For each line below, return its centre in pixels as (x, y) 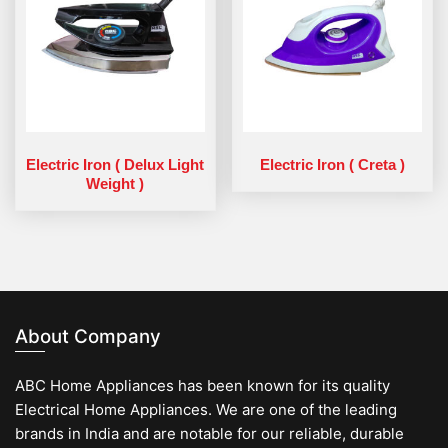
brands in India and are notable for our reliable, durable (209, 434)
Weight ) (115, 183)
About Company (88, 337)
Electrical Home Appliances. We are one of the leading (206, 410)
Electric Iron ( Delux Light (115, 164)
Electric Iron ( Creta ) (333, 164)
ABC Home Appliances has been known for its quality (202, 386)
